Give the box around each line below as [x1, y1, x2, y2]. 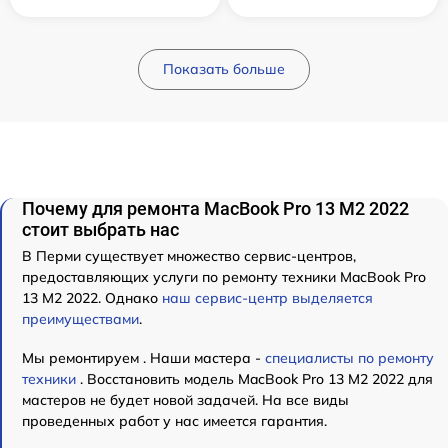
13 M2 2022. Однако [22, 288, 162, 307]
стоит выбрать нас [22, 218, 179, 240]
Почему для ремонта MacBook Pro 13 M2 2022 [22, 197, 409, 219]
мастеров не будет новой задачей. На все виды [22, 390, 349, 409]
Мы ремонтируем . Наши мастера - [22, 348, 265, 367]
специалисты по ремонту [265, 348, 434, 367]
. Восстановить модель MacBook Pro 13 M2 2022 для [80, 369, 433, 388]
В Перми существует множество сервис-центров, [22, 246, 356, 265]
